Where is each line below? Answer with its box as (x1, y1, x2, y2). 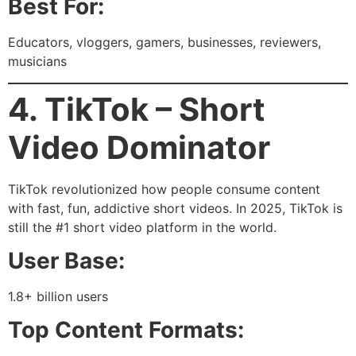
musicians (8, 53, 67, 70)
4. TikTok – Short (8, 89, 265, 129)
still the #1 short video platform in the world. (8, 219, 277, 235)
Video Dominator (8, 127, 270, 167)
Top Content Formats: (8, 316, 244, 344)
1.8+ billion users (8, 288, 108, 305)
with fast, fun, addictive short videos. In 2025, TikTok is (8, 199, 342, 216)
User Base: (8, 247, 125, 275)
